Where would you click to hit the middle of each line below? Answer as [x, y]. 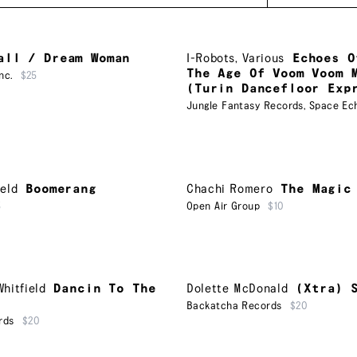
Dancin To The [105, 289]
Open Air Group [224, 206]
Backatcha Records [234, 306]
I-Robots [211, 59]
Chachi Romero [230, 189]
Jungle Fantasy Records [245, 106]
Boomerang [61, 189]
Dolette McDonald [237, 289]
